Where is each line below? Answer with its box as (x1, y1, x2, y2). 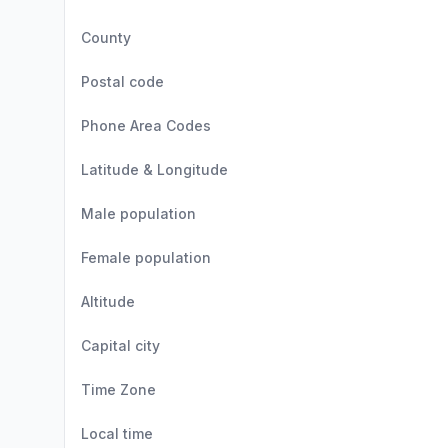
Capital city (81, 337, 160, 354)
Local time (81, 425, 153, 442)
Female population (81, 249, 211, 266)
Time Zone (81, 381, 156, 398)
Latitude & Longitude (81, 161, 228, 178)
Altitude (81, 293, 135, 310)
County (81, 29, 131, 46)
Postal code (81, 73, 164, 90)
